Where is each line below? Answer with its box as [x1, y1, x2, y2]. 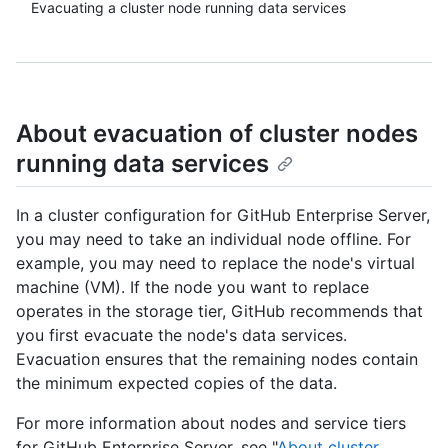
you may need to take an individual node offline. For [16, 229, 411, 250]
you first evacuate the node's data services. [16, 325, 347, 346]
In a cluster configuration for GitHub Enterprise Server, [16, 205, 430, 226]
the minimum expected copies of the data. [16, 373, 337, 394]
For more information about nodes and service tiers [16, 413, 406, 434]
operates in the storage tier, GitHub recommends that [16, 301, 423, 322]
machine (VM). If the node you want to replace [16, 277, 369, 298]
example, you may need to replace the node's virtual [16, 253, 415, 274]
